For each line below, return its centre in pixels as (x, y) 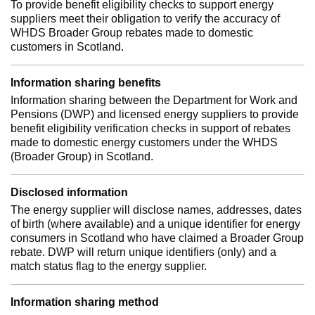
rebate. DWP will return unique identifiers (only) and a (143, 252)
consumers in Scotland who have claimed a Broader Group (157, 238)
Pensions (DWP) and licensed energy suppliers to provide (155, 114)
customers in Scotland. (67, 47)
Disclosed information (69, 192)
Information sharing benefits (86, 83)
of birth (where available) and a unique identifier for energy (155, 224)
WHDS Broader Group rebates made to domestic (132, 33)
